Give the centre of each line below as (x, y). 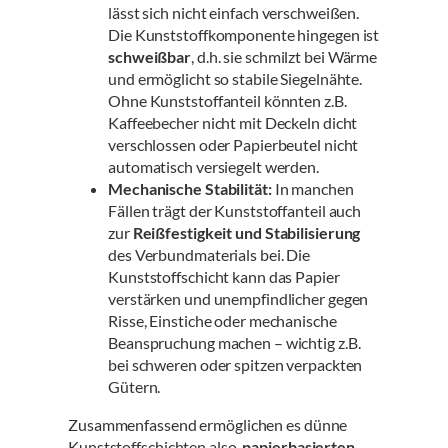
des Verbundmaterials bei (194, 255)
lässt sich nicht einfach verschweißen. (234, 13)
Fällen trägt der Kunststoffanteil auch (235, 211)
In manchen (312, 189)
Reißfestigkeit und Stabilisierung (246, 233)
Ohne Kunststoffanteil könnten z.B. (227, 101)
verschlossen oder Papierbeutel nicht (233, 145)
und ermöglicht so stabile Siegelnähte (234, 79)
